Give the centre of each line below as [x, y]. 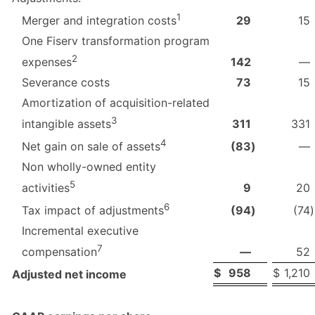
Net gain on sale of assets [91, 147]
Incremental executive [80, 230]
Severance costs [66, 82]
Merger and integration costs [99, 21]
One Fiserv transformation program [116, 40]
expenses [47, 62]
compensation [59, 252]
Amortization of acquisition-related [116, 102]
